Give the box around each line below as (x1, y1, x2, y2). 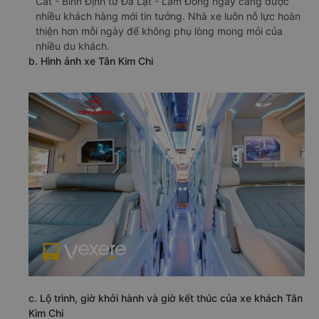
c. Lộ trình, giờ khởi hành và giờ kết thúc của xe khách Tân (28, 291, 303, 304)
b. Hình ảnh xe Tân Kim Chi (28, 54, 153, 67)
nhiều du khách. (36, 39, 110, 52)
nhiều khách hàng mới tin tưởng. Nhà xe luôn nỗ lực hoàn (36, 9, 300, 22)
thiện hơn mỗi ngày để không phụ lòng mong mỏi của (36, 24, 283, 37)
